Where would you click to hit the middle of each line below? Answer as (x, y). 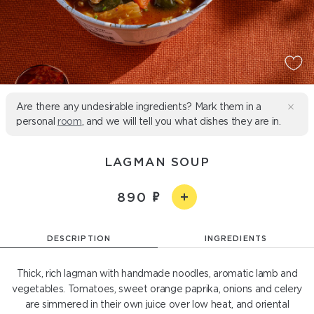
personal (37, 121)
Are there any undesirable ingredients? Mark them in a (139, 107)
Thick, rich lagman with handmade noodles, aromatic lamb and (157, 273)
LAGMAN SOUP (157, 162)
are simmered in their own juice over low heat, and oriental (157, 304)
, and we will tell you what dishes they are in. (181, 121)
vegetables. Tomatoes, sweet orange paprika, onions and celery (157, 289)
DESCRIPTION (79, 238)
